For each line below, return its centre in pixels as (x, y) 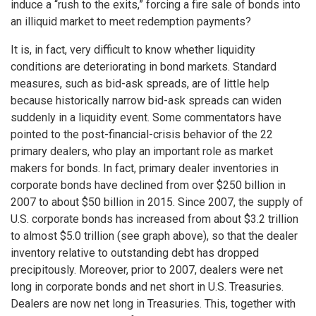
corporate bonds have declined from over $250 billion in (148, 186)
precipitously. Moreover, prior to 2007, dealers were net (147, 270)
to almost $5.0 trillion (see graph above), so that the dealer (154, 236)
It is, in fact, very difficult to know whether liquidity (133, 50)
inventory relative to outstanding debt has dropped (135, 253)
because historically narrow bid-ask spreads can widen (146, 101)
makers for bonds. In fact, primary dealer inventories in (145, 169)
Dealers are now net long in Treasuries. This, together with (153, 304)
